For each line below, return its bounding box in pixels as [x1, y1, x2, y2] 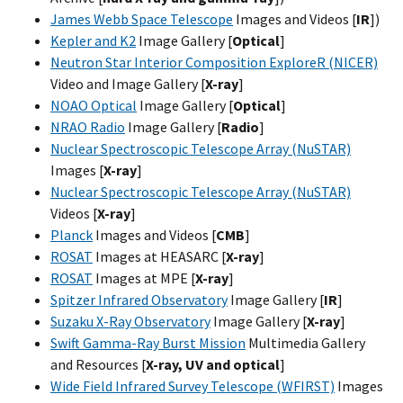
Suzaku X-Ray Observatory [50, 311, 210, 330]
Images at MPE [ [93, 268, 195, 287]
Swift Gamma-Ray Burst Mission [50, 333, 246, 352]
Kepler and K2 [50, 31, 136, 49]
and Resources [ [50, 354, 146, 373]
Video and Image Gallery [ [50, 74, 205, 93]
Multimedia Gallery [246, 333, 365, 352]
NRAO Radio [50, 117, 125, 136]
